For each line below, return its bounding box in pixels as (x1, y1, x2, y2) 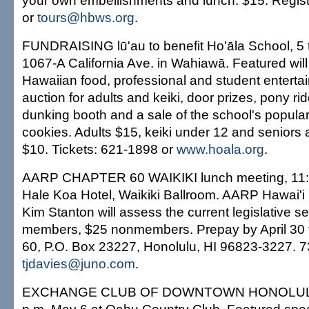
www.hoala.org (177, 141, 264, 157)
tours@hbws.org (37, 10, 134, 25)
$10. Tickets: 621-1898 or (22, 141, 177, 157)
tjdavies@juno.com (22, 256, 135, 271)
